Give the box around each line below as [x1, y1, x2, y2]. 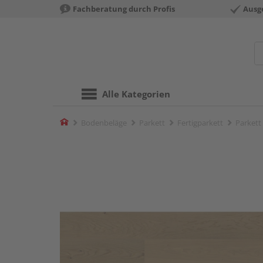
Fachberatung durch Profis [73, 4, 175, 14]
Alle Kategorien [102, 88, 170, 100]
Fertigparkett [177, 117, 223, 128]
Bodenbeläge [81, 117, 127, 128]
